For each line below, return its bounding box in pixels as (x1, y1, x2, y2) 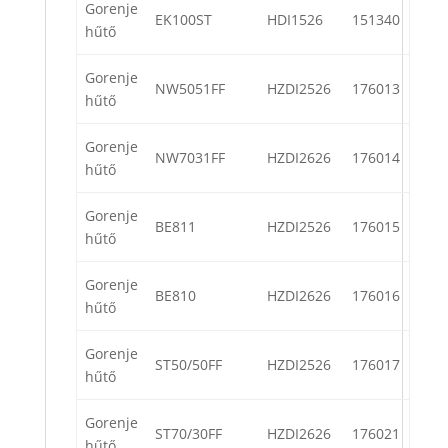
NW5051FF (155, 79, 225, 99)
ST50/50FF (155, 355, 222, 375)
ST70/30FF (155, 424, 222, 444)
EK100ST (155, 10, 212, 30)
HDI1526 (267, 10, 323, 30)
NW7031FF (155, 148, 225, 168)
